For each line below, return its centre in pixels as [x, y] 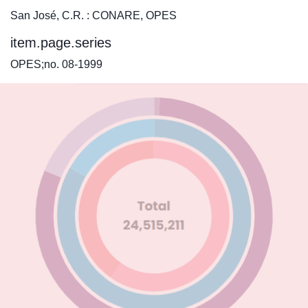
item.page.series [61, 43]
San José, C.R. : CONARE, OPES [93, 15]
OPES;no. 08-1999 [56, 64]
